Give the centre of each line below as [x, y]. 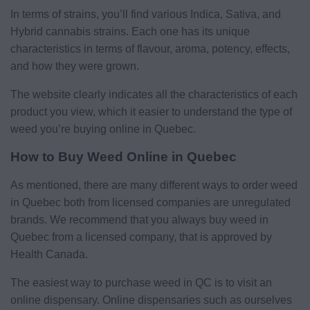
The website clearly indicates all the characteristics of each [154, 94]
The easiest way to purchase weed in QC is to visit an [141, 282]
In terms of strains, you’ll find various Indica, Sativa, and [146, 14]
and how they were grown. [75, 66]
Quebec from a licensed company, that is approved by [141, 237]
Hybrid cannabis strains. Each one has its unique [130, 31]
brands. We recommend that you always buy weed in [139, 219]
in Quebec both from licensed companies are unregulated [151, 202]
